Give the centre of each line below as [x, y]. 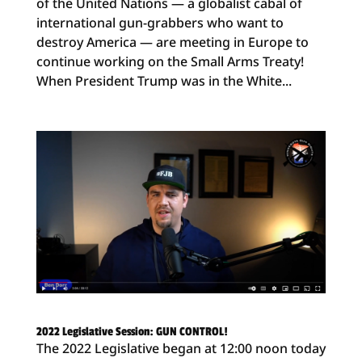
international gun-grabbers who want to [160, 22]
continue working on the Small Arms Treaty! [170, 61]
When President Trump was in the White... [164, 80]
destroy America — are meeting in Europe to [172, 42]
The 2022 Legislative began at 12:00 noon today [181, 348]
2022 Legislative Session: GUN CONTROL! [132, 331]
